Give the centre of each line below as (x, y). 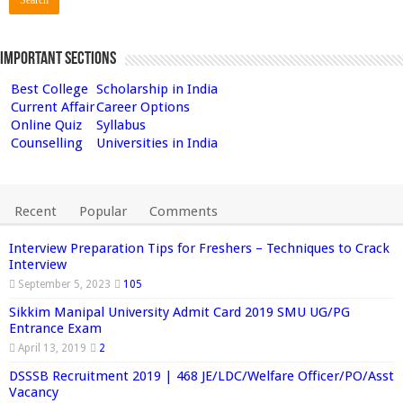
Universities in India (157, 143)
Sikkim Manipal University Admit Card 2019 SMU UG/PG (179, 312)
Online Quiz (46, 125)
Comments (184, 211)
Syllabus (121, 125)
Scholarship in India (157, 89)
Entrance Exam (55, 328)
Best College (49, 89)
